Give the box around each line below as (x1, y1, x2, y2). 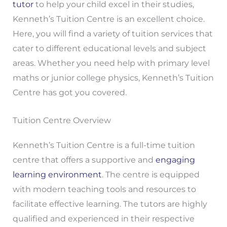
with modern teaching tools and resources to (12, 184, 196, 194)
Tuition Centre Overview (12, 115, 111, 125)
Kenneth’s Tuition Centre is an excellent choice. (12, 14, 205, 24)
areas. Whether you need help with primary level (12, 58, 210, 68)
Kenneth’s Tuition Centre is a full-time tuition (12, 140, 195, 150)
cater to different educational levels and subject (12, 44, 206, 54)
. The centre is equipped (101, 169, 200, 179)
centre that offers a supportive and (12, 155, 156, 165)
